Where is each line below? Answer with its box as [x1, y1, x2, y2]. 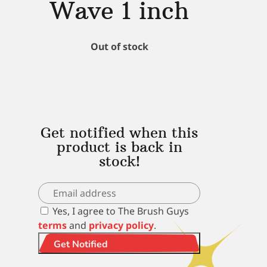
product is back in [56, 138, 182, 156]
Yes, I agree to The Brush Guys [50, 204, 189, 218]
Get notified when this [41, 123, 198, 141]
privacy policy [89, 219, 154, 232]
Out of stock [90, 40, 148, 53]
